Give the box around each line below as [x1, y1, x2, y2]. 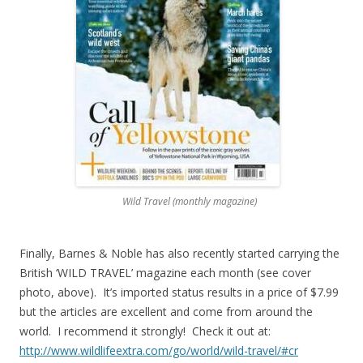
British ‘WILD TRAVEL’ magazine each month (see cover [19, 264, 311, 280]
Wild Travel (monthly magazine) [75, 194, 257, 208]
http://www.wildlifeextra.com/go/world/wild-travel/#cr [19, 342, 298, 358]
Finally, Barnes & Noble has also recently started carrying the [19, 245, 340, 261]
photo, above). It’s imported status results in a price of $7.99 [19, 284, 339, 300]
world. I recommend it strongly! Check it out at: [19, 322, 271, 339]
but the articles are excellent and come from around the [19, 303, 313, 319]
